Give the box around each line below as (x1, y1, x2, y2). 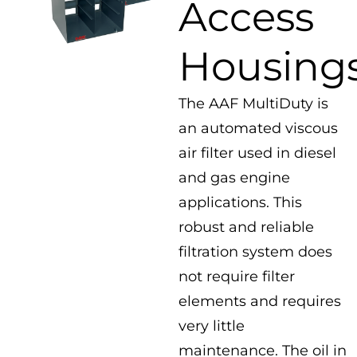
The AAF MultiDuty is (178, 95, 328, 112)
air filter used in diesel (178, 144, 336, 162)
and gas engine (178, 169, 290, 186)
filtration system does (178, 243, 332, 261)
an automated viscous (178, 120, 338, 137)
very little (178, 317, 245, 335)
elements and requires (178, 292, 341, 310)
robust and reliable (178, 218, 314, 236)
